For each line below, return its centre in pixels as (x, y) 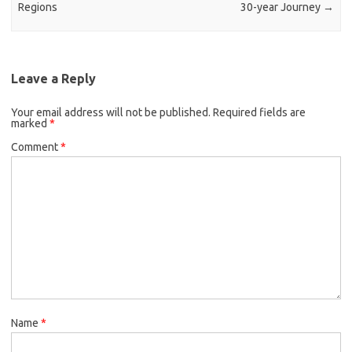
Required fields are (259, 112)
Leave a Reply (53, 78)
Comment (36, 147)
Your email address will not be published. (111, 112)
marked (30, 123)
